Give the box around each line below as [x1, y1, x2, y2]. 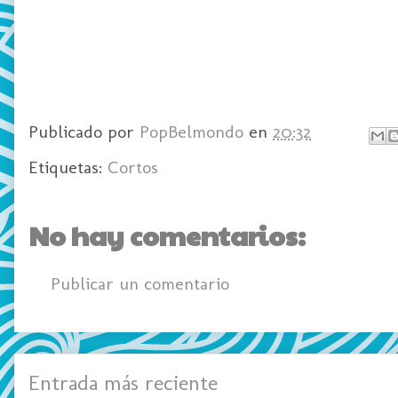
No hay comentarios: [28, 216, 306, 253]
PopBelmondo [139, 121, 243, 143]
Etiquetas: [28, 155, 107, 178]
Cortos [107, 155, 158, 178]
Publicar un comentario [51, 272, 229, 294]
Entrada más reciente [28, 369, 218, 395]
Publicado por [28, 121, 139, 143]
